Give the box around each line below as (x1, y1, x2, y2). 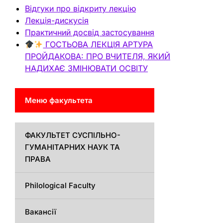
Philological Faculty (25, 181, 96, 190)
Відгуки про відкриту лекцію (25, 3, 136, 13)
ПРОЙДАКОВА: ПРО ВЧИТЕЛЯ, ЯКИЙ (25, 51, 170, 61)
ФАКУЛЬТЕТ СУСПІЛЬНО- (25, 130, 120, 140)
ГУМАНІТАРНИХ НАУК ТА (25, 142, 120, 152)
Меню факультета (25, 96, 93, 105)
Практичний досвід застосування (25, 27, 154, 37)
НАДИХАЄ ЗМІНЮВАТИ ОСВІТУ (25, 63, 148, 73)
